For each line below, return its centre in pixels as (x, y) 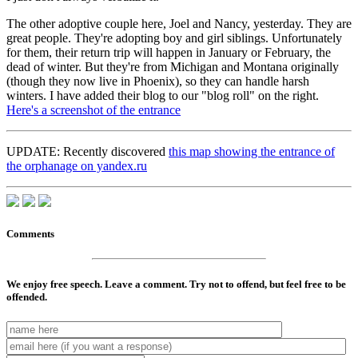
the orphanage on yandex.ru (77, 166)
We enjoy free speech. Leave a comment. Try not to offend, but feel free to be (176, 284)
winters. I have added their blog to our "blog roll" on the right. (163, 96)
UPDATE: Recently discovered (88, 152)
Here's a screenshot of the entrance (93, 110)
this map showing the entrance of (252, 152)
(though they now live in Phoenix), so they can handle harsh (158, 82)
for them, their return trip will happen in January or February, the (169, 53)
